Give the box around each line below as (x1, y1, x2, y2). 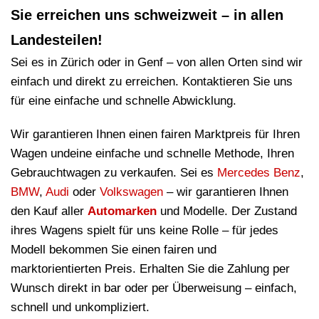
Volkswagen (100, 185, 163, 199)
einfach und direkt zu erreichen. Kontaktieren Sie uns (11, 75, 293, 89)
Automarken (88, 204, 157, 219)
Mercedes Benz (217, 166, 300, 180)
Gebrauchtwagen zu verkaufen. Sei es (11, 166, 217, 180)
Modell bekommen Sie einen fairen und (11, 243, 216, 257)
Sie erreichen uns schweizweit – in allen (11, 7, 283, 23)
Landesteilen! (11, 32, 103, 48)
